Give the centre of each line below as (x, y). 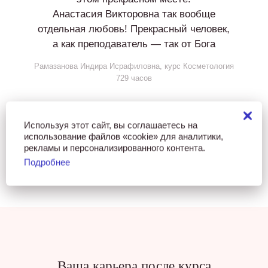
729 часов (134, 78)
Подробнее (47, 162)
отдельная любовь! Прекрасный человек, (134, 29)
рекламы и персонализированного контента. (115, 147)
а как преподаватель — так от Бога (134, 44)
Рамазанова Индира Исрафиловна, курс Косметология (134, 66)
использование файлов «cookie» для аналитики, (124, 136)
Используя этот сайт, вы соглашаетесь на (111, 125)
